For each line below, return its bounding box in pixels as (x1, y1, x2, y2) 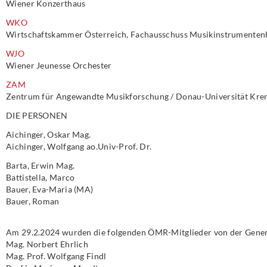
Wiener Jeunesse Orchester (6, 60, 112, 70)
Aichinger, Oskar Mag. (6, 129, 91, 139)
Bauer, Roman (6, 196, 60, 206)
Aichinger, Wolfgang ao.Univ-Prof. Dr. (6, 141, 152, 151)
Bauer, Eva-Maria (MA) (6, 184, 94, 194)
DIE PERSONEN (6, 110, 68, 120)
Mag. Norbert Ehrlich (6, 239, 88, 249)
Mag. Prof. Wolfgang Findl (6, 251, 107, 261)
